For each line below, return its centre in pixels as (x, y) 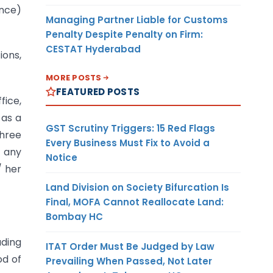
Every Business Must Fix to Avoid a (128, 143)
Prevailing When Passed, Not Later (129, 261)
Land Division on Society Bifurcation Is (137, 187)
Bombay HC (74, 216)
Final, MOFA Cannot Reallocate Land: (135, 202)
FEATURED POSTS (98, 91)
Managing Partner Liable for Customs (137, 19)
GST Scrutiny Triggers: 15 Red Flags (130, 128)
